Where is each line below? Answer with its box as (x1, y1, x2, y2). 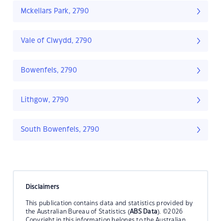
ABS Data (130, 208, 158, 215)
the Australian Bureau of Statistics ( (25, 208, 130, 215)
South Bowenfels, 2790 (21, 126, 99, 134)
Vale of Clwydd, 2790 (21, 37, 92, 45)
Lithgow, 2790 (21, 97, 69, 104)
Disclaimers (25, 184, 60, 190)
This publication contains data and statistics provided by (25, 200, 193, 206)
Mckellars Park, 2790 (21, 8, 89, 15)
